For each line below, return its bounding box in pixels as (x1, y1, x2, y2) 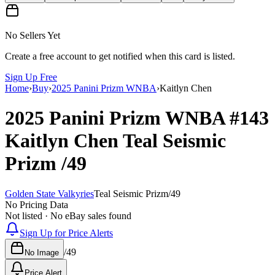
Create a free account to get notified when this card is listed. (5, 50, 235, 61)
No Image (25, 247, 59, 257)
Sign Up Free (5, 71, 57, 82)
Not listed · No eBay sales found (5, 210, 131, 221)
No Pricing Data (5, 199, 68, 210)
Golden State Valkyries (5, 188, 94, 199)
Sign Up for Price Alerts (20, 227, 113, 238)
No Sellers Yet (5, 29, 60, 41)
